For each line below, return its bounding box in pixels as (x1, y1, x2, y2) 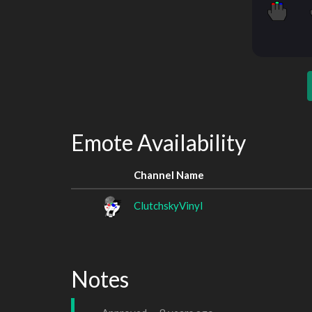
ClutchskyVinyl (134, 198, 203, 212)
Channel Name (134, 168, 204, 181)
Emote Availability (71, 129, 246, 156)
